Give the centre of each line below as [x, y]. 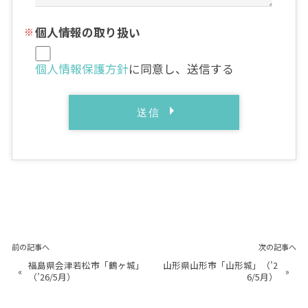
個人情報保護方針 [82, 69]
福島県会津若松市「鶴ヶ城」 [87, 265]
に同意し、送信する [181, 69]
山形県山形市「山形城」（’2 [220, 265]
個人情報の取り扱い [88, 33]
